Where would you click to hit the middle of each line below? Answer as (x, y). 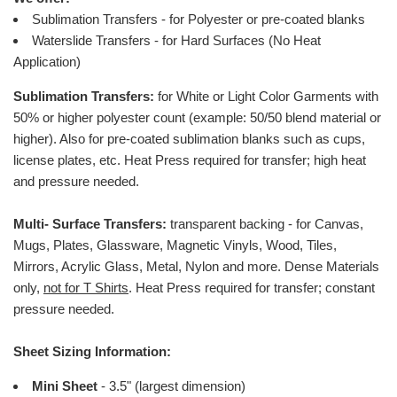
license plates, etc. (69, 160)
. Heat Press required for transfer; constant (252, 288)
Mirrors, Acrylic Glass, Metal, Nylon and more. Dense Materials (196, 267)
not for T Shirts (86, 288)
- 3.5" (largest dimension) (171, 386)
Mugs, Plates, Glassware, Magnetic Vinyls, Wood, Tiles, (175, 245)
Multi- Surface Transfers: (90, 224)
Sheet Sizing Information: (92, 352)
